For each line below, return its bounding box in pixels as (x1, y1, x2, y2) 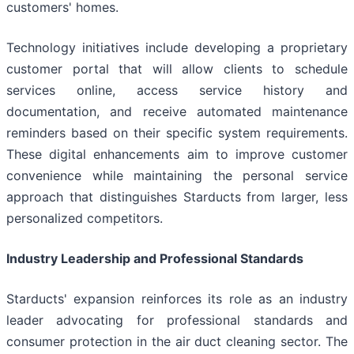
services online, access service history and (6, 82, 348, 99)
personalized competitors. (6, 210, 163, 227)
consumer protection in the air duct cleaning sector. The (6, 333, 348, 350)
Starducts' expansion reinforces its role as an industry (6, 291, 348, 307)
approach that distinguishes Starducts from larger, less (6, 189, 348, 205)
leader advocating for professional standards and (6, 312, 348, 329)
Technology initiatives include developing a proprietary (6, 40, 348, 56)
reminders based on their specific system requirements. (6, 125, 348, 141)
